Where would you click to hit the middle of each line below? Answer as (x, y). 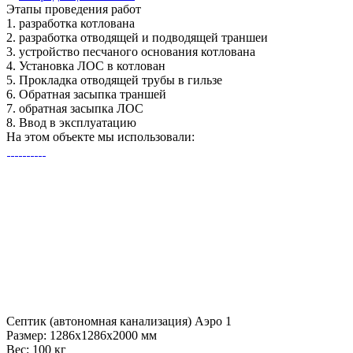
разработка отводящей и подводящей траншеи (142, 37)
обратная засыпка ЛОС (80, 108)
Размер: (28, 335)
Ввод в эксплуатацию (76, 123)
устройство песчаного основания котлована (136, 52)
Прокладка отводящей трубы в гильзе (119, 80)
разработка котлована (75, 23)
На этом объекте (50, 137)
